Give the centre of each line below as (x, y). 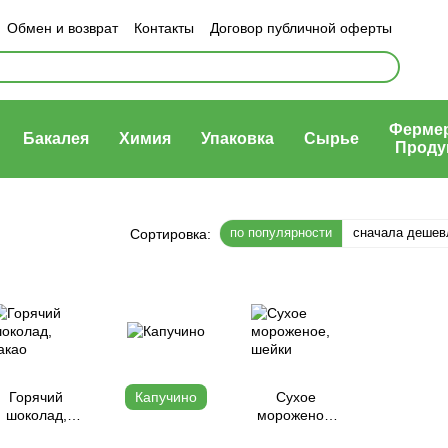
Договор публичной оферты (301, 27)
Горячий (36, 397)
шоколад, (36, 415)
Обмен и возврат (62, 27)
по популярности (281, 232)
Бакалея (56, 138)
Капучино (166, 397)
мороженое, (296, 415)
